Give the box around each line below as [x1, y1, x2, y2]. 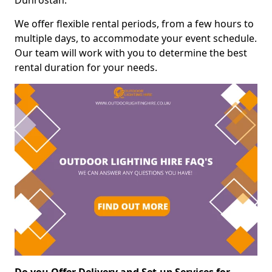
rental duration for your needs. [15, 61, 157, 75]
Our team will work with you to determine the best [15, 46, 247, 60]
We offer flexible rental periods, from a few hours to [15, 17, 254, 31]
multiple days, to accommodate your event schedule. [15, 32, 257, 46]
